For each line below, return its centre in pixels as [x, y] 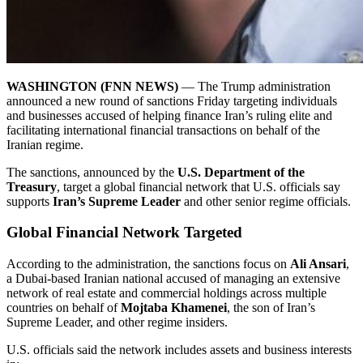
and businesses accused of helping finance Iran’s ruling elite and [169, 115]
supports [30, 201]
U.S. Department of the [241, 172]
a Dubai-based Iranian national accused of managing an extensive [173, 278]
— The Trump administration [254, 86]
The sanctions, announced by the [92, 172]
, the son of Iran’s [271, 307]
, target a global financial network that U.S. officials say [199, 186]
